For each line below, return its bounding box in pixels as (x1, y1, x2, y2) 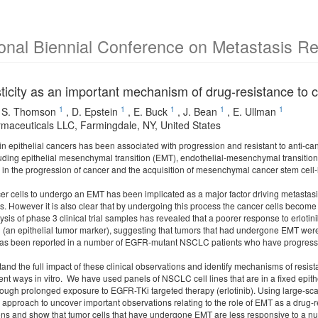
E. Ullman (233, 104, 276, 119)
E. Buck (133, 104, 168, 119)
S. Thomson (1, 104, 56, 119)
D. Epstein (72, 104, 118, 119)
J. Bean (183, 104, 217, 119)
